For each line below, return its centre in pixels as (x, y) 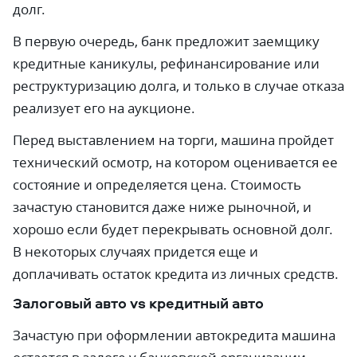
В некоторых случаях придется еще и (135, 251)
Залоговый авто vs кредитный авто (138, 303)
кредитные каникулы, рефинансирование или (166, 63)
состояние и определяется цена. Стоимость (157, 184)
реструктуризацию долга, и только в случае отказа (178, 86)
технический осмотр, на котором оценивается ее (175, 162)
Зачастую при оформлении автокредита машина (174, 335)
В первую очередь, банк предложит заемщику (166, 41)
